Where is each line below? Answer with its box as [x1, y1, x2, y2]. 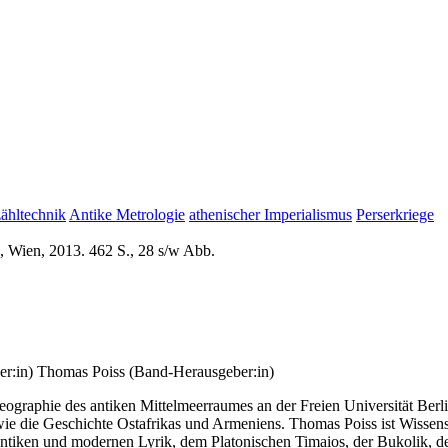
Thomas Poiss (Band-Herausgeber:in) [37, 362, 274, 380]
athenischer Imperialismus [189, 206, 352, 224]
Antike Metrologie [69, 206, 185, 224]
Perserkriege [356, 206, 434, 224]
